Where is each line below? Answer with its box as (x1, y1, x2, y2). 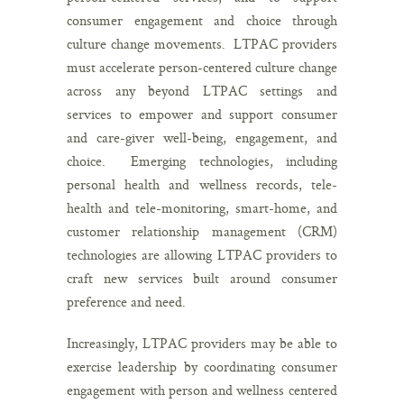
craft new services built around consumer (67, 268, 337, 288)
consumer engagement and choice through (67, 10, 337, 30)
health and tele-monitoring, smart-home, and (67, 197, 337, 217)
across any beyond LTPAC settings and (67, 80, 337, 100)
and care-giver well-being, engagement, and (67, 127, 337, 147)
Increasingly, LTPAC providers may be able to (67, 333, 337, 353)
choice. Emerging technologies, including (67, 151, 337, 170)
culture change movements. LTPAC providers (67, 33, 337, 53)
